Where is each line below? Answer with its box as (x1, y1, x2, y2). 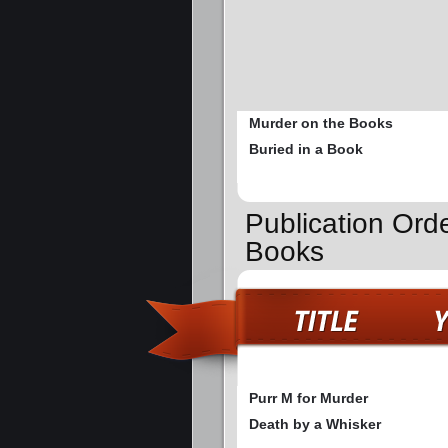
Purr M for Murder (249, 389, 368, 406)
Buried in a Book (249, 141, 363, 158)
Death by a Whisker (249, 415, 381, 432)
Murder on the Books (249, 115, 393, 132)
